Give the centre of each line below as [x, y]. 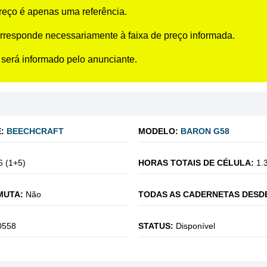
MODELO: [158, 131]
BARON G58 [205, 131]
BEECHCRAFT [35, 131]
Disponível [195, 226]
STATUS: [156, 226]
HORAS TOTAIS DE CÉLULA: [196, 163]
